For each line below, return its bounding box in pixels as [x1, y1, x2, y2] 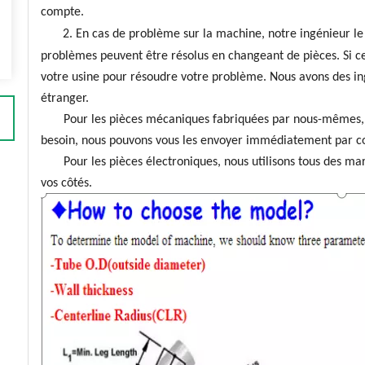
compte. [41, 6, 84, 19]
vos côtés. [41, 177, 92, 190]
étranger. [41, 92, 89, 105]
